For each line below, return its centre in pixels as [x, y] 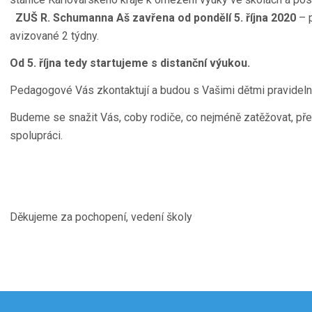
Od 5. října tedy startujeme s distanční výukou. [130, 63]
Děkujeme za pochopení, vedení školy [101, 217]
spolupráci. [40, 135]
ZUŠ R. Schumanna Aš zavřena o [100, 18]
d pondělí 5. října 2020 [240, 18]
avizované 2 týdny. [54, 36]
